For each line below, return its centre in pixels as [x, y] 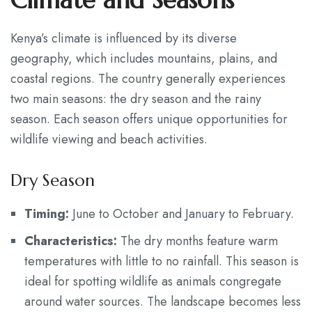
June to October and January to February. [181, 214]
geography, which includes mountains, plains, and [144, 58]
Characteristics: [71, 241]
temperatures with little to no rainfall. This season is [162, 261]
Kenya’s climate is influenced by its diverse [124, 38]
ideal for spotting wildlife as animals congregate [153, 281]
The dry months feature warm [197, 241]
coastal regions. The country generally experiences [148, 79]
